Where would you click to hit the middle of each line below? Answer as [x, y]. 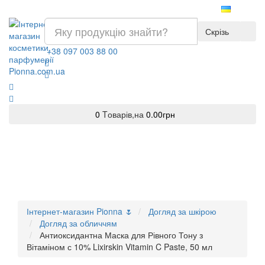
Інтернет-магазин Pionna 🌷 [80, 211]
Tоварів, [118, 114]
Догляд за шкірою [182, 211]
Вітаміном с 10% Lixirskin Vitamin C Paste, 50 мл [119, 247]
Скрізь [218, 31]
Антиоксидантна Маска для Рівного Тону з [121, 235]
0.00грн [160, 114]
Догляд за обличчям [78, 223]
